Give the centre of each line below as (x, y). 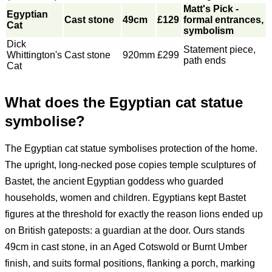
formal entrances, (223, 19)
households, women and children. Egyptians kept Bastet (125, 197)
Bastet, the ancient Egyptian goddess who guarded (114, 181)
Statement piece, (219, 49)
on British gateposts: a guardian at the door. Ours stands (125, 230)
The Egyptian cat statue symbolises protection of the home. (131, 148)
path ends (205, 60)
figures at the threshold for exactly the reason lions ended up (134, 214)
